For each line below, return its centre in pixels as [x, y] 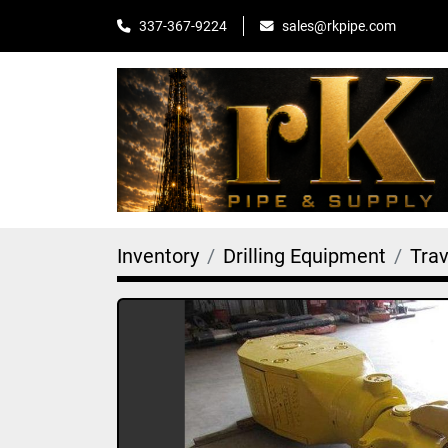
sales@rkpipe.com [339, 25]
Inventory [158, 256]
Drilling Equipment [304, 256]
